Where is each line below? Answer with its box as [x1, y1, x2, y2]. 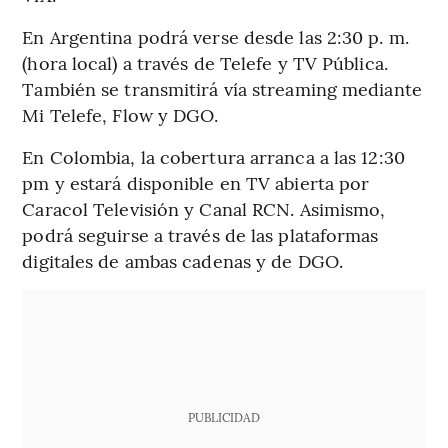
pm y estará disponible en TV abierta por [22, 169, 370, 195]
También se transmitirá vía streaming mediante [22, 75, 422, 101]
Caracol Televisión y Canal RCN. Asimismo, [22, 195, 386, 221]
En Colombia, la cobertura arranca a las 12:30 [22, 143, 405, 169]
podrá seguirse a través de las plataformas [22, 221, 379, 247]
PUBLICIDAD [187, 408, 260, 425]
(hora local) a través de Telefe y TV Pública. [22, 49, 388, 75]
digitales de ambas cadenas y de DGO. [22, 247, 343, 273]
